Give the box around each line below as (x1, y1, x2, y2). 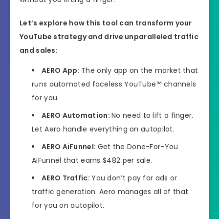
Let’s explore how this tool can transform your (20, 18, 192, 28)
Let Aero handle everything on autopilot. (32, 124, 175, 134)
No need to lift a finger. (111, 110, 194, 121)
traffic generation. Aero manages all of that (32, 187, 189, 197)
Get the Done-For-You (97, 142, 178, 152)
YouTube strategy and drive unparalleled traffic (20, 32, 199, 42)
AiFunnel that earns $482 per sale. (32, 155, 153, 166)
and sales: (20, 45, 58, 56)
